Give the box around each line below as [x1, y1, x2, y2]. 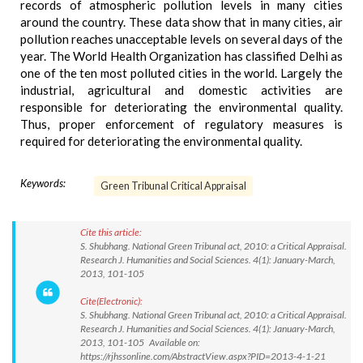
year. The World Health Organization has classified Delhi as [20, 49, 343, 63]
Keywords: [20, 177, 66, 190]
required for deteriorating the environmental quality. [20, 134, 302, 148]
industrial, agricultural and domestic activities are [20, 83, 343, 97]
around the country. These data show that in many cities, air [20, 15, 343, 29]
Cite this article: [80, 226, 142, 238]
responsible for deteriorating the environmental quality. [20, 100, 343, 114]
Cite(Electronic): [80, 295, 143, 307]
